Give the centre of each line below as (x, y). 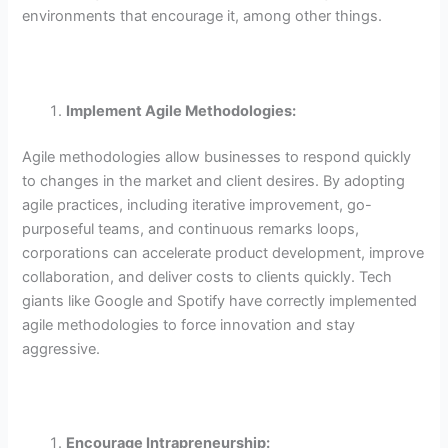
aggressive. (61, 348)
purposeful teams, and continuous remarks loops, (191, 228)
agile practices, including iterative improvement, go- (197, 204)
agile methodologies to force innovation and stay (189, 324)
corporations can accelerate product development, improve (223, 252)
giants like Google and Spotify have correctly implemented (220, 300)
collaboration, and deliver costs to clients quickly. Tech (207, 276)
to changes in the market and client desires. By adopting (214, 180)
